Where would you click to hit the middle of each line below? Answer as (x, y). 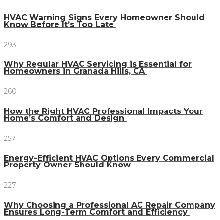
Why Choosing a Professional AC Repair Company (110, 205)
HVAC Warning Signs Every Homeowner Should (104, 18)
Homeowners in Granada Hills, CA (76, 71)
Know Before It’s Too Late (60, 25)
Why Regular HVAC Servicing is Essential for (98, 64)
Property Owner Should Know (69, 165)
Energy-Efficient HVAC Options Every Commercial (109, 158)
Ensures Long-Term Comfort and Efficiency (97, 212)
